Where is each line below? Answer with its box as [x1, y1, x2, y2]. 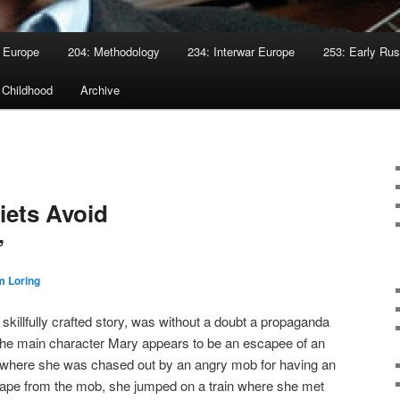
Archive [80, 81, 121, 99]
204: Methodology [67, 43, 160, 61]
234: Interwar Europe [187, 43, 296, 61]
